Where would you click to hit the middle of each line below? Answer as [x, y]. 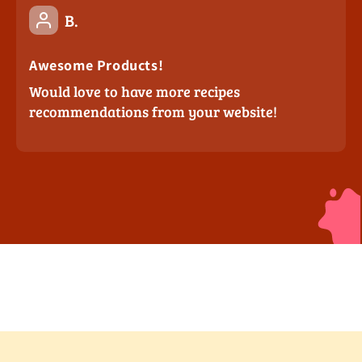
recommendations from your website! [153, 112]
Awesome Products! [97, 65]
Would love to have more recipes [135, 92]
